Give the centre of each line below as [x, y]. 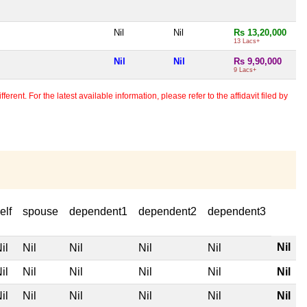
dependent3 [237, 211]
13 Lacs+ [247, 41]
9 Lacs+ [245, 70]
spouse [40, 211]
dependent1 [98, 211]
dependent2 [168, 211]
